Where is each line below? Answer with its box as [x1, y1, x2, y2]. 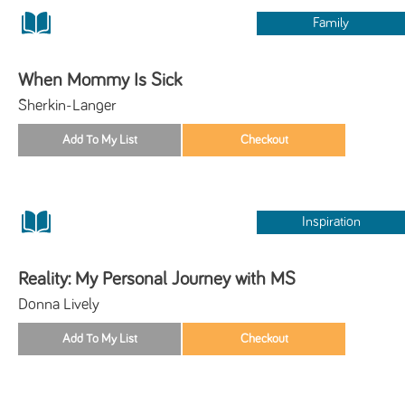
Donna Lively [18, 296, 99, 313]
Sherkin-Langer [18, 97, 117, 114]
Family [313, 15, 350, 30]
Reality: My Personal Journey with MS [18, 268, 296, 288]
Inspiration [301, 214, 361, 229]
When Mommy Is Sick [18, 70, 183, 89]
